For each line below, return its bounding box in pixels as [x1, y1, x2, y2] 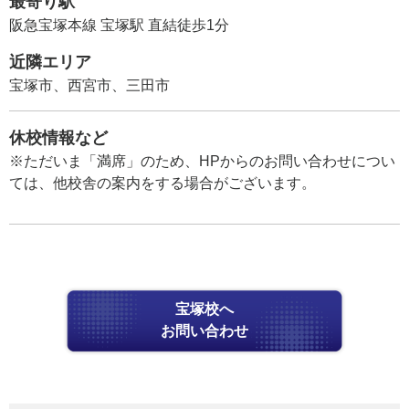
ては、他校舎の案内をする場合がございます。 [9, 174, 316, 191]
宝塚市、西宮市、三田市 [9, 77, 170, 93]
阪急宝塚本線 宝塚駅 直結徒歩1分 [9, 16, 229, 33]
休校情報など [9, 128, 108, 147]
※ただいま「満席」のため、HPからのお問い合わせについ [9, 152, 395, 169]
